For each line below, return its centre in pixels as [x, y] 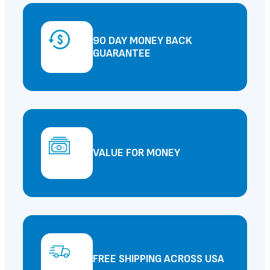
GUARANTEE [122, 53]
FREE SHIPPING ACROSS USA [159, 259]
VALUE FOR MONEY [137, 153]
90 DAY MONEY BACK [143, 40]
